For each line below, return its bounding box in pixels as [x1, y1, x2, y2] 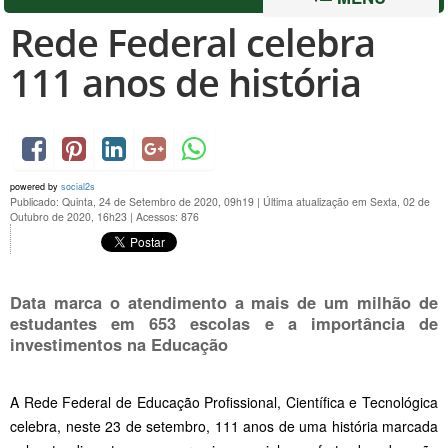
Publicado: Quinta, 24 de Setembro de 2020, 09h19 [10, 193, 257, 209]
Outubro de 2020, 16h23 [10, 208, 130, 224]
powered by [10, 179, 61, 193]
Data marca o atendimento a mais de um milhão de [10, 289, 438, 314]
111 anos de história [10, 56, 361, 108]
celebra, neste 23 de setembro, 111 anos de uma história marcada [10, 415, 438, 436]
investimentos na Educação [10, 331, 228, 356]
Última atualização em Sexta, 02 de [263, 193, 430, 209]
